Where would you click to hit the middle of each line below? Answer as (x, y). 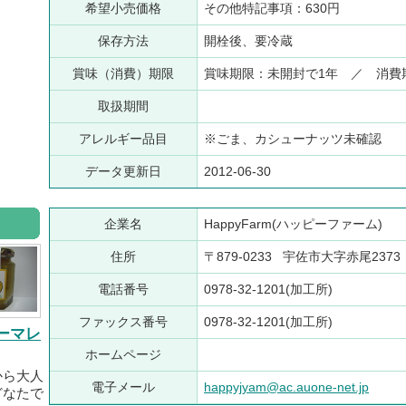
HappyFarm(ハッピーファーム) (295, 224)
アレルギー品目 (123, 139)
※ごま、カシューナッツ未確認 (295, 139)
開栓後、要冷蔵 (250, 41)
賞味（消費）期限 (123, 74)
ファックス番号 (123, 322)
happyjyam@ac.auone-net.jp (286, 387)
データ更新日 (123, 172)
